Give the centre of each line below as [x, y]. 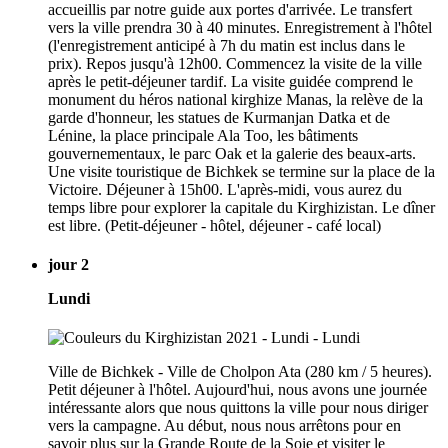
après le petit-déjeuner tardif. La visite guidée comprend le [230, 81]
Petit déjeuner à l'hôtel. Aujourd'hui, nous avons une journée [237, 390]
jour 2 [68, 265]
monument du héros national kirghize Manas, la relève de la [235, 99]
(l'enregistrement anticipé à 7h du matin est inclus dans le [226, 45]
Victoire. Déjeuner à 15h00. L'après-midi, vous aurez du [225, 189]
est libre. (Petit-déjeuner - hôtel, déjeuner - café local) [214, 225]
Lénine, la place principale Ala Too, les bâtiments [203, 135]
